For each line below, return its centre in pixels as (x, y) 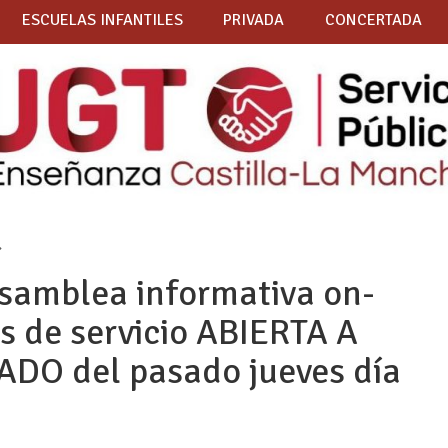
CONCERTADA (373, 20)
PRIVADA (254, 20)
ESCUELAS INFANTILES (102, 20)
